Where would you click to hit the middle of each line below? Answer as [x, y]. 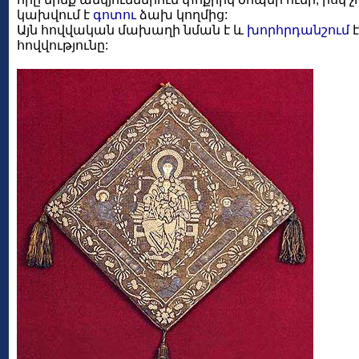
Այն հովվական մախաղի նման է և [132, 30]
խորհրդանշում [298, 30]
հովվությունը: [63, 45]
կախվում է [55, 15]
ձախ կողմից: [182, 15]
